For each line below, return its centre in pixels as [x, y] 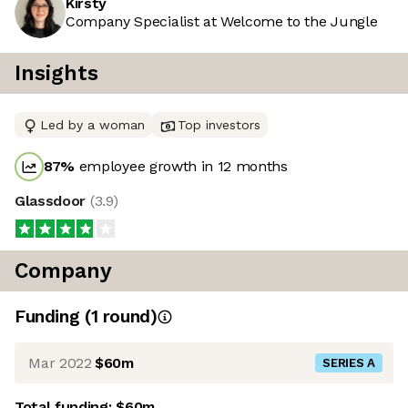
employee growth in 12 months [181, 167]
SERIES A [349, 363]
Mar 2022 [60, 362]
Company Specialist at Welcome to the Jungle [222, 22]
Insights [56, 74]
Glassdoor [52, 201]
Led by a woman [92, 125]
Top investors [219, 125]
